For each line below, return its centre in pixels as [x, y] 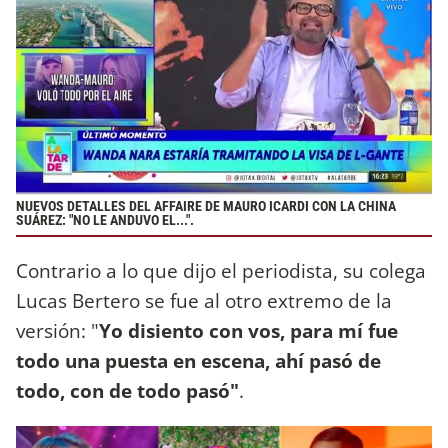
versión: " [57, 331]
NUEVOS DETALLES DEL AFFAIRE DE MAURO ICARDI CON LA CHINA [206, 207]
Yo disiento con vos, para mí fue [248, 331]
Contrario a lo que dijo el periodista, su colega [221, 271]
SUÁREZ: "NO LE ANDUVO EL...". [105, 221]
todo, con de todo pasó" [127, 391]
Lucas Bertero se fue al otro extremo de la [204, 301]
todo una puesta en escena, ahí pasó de [198, 361]
